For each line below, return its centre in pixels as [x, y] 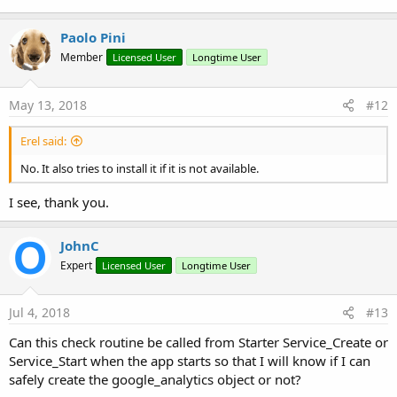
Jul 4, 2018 [39, 313]
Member [82, 58]
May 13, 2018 [48, 105]
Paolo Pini [93, 38]
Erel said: [43, 140]
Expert [76, 265]
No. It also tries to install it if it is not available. [140, 168]
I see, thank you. [59, 202]
